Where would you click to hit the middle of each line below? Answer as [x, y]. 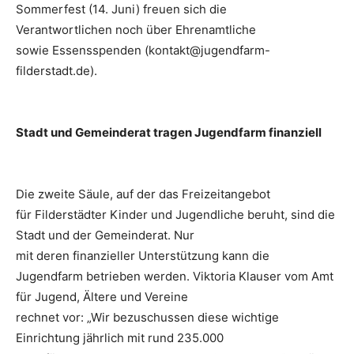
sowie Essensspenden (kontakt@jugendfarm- [143, 51]
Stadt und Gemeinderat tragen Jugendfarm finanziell [169, 133]
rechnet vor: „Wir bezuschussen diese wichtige [147, 318]
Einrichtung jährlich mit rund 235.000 [120, 338]
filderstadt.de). [56, 71]
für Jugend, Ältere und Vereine [102, 297]
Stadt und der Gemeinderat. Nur [105, 235]
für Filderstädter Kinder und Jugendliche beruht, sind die [175, 215]
